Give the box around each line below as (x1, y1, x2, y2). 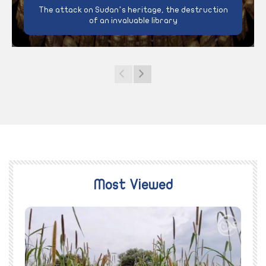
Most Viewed (93, 178, 173, 193)
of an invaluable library (88, 16, 178, 26)
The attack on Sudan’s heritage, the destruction (38, 5, 228, 15)
